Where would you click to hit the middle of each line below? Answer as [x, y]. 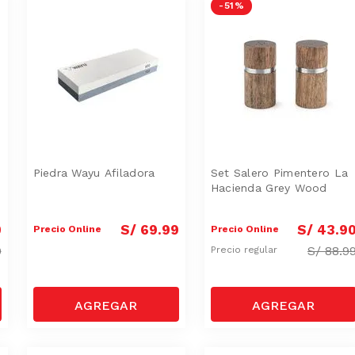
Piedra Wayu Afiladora [94, 172]
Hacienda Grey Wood [269, 187]
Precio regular [245, 250]
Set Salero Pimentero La [279, 172]
